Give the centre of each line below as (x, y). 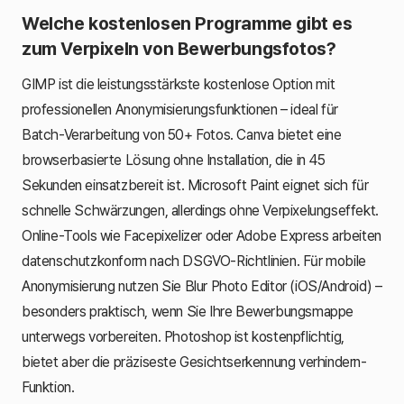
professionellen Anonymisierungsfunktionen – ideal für (180, 109)
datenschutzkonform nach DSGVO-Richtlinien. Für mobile (194, 261)
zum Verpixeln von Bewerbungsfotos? (179, 48)
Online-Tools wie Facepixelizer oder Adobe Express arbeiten (202, 235)
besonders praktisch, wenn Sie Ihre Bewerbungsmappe (188, 311)
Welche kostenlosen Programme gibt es (187, 23)
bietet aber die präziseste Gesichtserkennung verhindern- (194, 362)
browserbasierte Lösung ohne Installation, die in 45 (174, 160)
